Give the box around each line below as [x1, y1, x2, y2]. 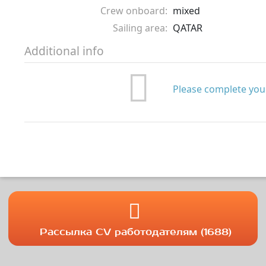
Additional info [24, 42, 104, 59]
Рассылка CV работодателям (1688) [40, 226, 232, 239]
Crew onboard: [100, 4, 167, 17]
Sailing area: [113, 21, 167, 34]
